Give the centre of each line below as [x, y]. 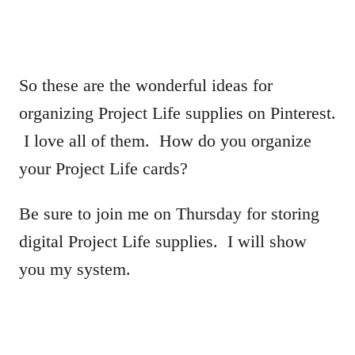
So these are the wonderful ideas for [146, 85]
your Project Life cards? [103, 168]
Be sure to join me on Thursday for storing [169, 213]
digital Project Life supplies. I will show [163, 241]
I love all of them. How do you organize [165, 140]
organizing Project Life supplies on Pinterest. [177, 113]
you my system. [75, 269]
